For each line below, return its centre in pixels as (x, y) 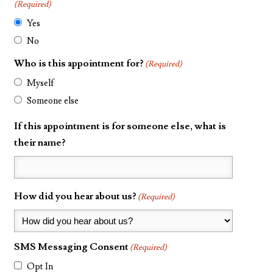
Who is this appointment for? (79, 63)
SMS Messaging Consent (72, 246)
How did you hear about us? (76, 196)
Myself (41, 83)
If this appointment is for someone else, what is (120, 126)
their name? (40, 142)
